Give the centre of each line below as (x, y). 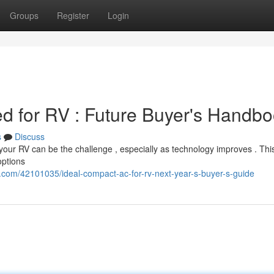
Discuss (30, 136)
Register (73, 15)
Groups (24, 15)
